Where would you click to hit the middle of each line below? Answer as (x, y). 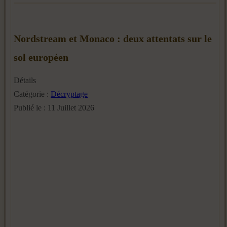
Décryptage (69, 94)
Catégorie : (32, 94)
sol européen (41, 58)
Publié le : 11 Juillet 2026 (54, 108)
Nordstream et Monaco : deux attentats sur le (113, 39)
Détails (25, 81)
